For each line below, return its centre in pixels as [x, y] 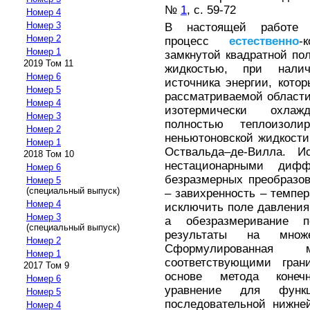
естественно [264, 42]
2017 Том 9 [46, 266]
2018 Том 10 [49, 154]
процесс [197, 42]
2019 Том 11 [48, 64]
